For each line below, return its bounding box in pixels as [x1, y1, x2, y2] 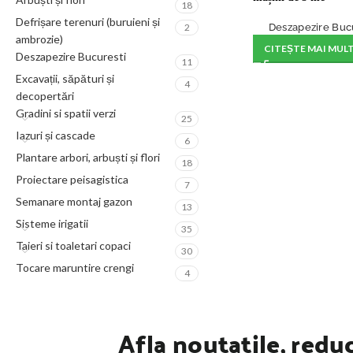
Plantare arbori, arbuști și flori [16, 150, 160, 164]
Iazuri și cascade [16, 128, 95, 142]
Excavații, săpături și [16, 72, 114, 85]
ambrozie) [16, 32, 63, 46]
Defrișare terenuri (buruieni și [16, 15, 160, 28]
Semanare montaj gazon [16, 195, 132, 208]
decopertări [16, 89, 74, 102]
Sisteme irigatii [16, 217, 88, 230]
